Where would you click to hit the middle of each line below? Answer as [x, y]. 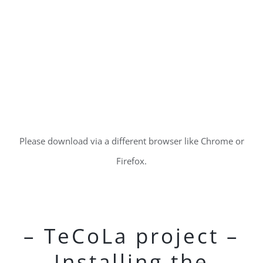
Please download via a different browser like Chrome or [131, 141]
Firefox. [131, 161]
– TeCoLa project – [131, 236]
